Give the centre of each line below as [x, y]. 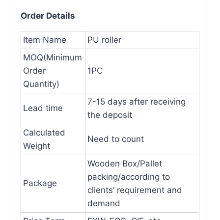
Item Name [45, 40]
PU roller [104, 40]
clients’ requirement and [135, 190]
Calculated [44, 132]
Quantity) [41, 84]
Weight [37, 146]
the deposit [110, 115]
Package [40, 183]
